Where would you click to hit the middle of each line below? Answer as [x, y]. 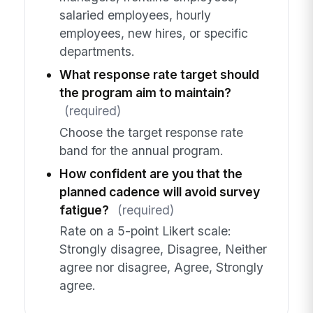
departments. [97, 52]
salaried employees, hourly [135, 15]
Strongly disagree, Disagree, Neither [163, 249]
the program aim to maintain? [145, 93]
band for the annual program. [141, 150]
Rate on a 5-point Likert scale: [145, 231]
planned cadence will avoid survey [159, 191]
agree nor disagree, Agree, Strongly [161, 267]
